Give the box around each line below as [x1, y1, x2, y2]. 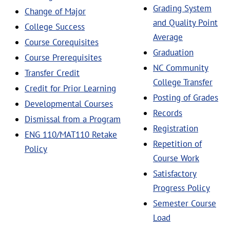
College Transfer [153, 76, 213, 88]
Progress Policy [153, 182, 210, 194]
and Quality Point [153, 17, 218, 28]
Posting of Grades [153, 92, 218, 103]
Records [153, 107, 182, 119]
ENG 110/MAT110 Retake [25, 129, 117, 140]
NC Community [153, 62, 208, 73]
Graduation [153, 47, 194, 58]
